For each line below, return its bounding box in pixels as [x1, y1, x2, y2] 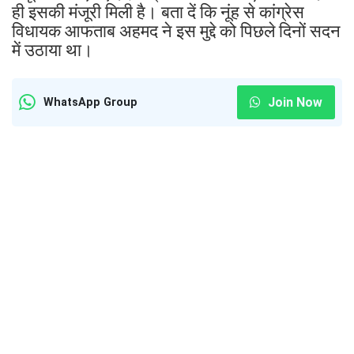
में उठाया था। [12, 40, 97, 60]
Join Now [265, 94, 322, 110]
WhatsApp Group [43, 95, 137, 109]
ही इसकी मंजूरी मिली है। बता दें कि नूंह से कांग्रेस [12, 2, 304, 22]
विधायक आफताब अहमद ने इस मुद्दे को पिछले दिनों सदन [12, 21, 341, 41]
